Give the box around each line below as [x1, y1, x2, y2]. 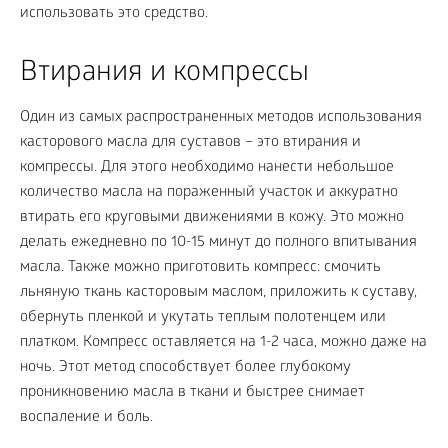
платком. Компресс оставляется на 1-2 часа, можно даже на [20, 333, 427, 352]
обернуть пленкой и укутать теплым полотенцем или [20, 308, 386, 327]
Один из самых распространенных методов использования [20, 108, 422, 127]
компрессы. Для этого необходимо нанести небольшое [20, 158, 394, 177]
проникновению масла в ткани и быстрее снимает [20, 383, 365, 402]
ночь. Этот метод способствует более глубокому [20, 358, 351, 377]
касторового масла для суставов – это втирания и [20, 133, 361, 152]
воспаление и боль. [20, 408, 153, 427]
